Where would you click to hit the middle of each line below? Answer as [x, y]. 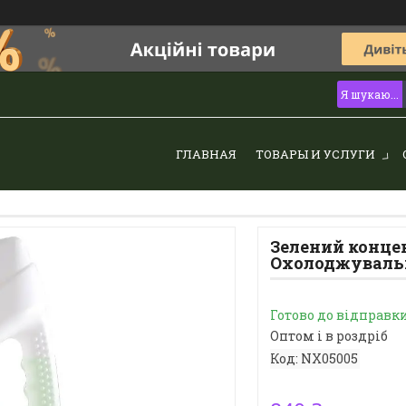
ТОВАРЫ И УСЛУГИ [316, 154]
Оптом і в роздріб [329, 336]
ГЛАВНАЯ [207, 154]
